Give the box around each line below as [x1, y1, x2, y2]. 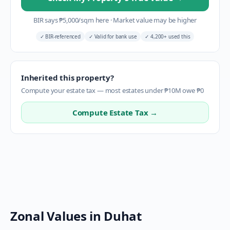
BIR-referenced [44, 33, 81, 40]
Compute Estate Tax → [72, 107, 158, 118]
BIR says [33, 15, 60, 25]
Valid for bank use [92, 33, 137, 40]
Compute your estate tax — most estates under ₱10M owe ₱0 [21, 86, 204, 95]
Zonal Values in [10, 207, 104, 224]
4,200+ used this [149, 33, 190, 40]
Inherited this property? [21, 72, 114, 83]
